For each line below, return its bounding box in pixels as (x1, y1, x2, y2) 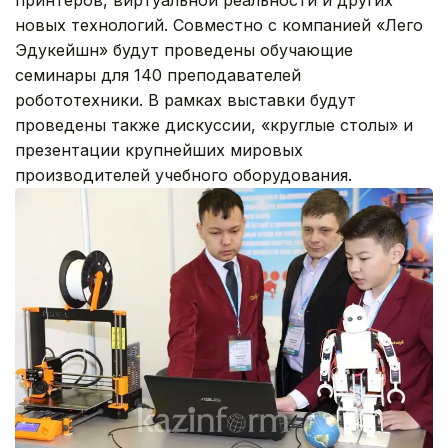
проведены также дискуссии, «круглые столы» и (15, 114, 413, 135)
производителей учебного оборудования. (15, 164, 352, 185)
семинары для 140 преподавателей (15, 64, 301, 85)
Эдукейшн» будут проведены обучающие (15, 39, 353, 60)
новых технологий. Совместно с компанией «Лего (15, 14, 423, 35)
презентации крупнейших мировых (15, 139, 303, 160)
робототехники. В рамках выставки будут (15, 89, 356, 110)
